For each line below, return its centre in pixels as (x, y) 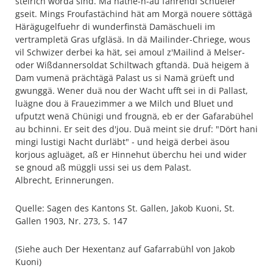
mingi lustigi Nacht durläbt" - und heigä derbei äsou (122, 142)
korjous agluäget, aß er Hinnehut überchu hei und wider (131, 154)
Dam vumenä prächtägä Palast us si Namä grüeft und (125, 78)
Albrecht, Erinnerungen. (65, 180)
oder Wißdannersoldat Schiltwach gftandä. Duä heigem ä (132, 65)
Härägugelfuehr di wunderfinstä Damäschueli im (115, 27)
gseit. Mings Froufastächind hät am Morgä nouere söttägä (134, 14)
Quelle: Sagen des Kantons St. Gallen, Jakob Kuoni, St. (125, 208)
